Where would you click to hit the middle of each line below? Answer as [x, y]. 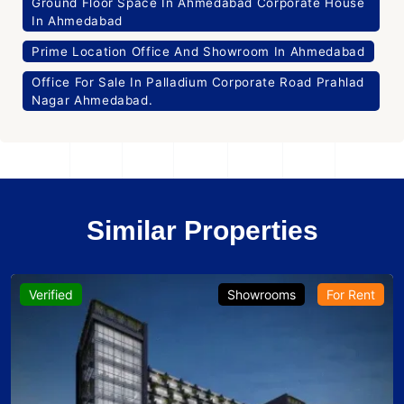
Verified [51, 295]
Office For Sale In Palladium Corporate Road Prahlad [198, 83]
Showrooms [262, 295]
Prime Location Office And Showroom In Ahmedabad [198, 52]
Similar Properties [202, 231]
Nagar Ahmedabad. [92, 101]
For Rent [351, 295]
